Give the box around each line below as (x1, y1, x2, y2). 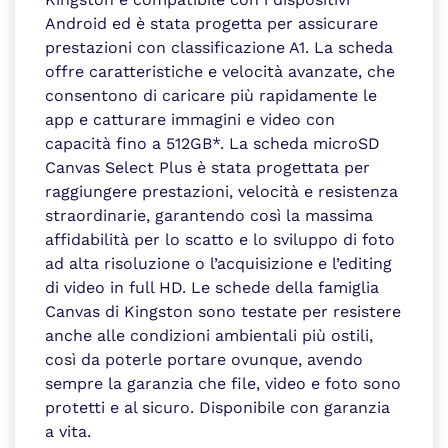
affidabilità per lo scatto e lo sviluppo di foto (45, 230, 395, 250)
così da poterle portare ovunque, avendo (45, 350, 363, 370)
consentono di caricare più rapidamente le (45, 86, 377, 106)
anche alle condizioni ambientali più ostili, (45, 326, 373, 346)
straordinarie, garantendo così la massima (45, 206, 373, 226)
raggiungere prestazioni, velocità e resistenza (45, 182, 398, 202)
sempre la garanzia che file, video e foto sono (45, 374, 401, 394)
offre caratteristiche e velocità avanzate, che (45, 62, 395, 82)
